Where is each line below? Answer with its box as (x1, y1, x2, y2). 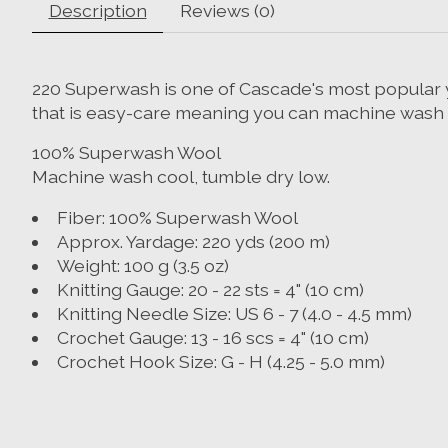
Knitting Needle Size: (56, 302, 235, 324)
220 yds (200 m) (201, 230, 330, 252)
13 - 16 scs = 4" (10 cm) (190, 326, 369, 348)
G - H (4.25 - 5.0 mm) (220, 350, 385, 372)
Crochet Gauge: (56, 326, 191, 348)
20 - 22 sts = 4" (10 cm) (187, 278, 364, 300)
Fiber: (56, 206, 109, 228)
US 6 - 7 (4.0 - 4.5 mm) (234, 302, 412, 324)
